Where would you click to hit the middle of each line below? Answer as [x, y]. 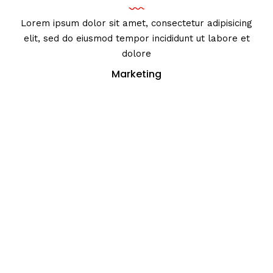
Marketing [136, 74]
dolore [136, 53]
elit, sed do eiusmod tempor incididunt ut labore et [136, 38]
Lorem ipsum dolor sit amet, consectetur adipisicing [136, 23]
